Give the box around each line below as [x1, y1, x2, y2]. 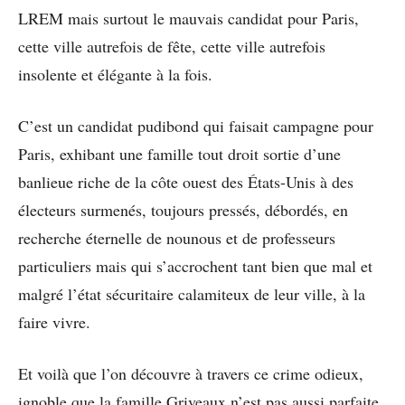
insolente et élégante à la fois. [18, 63, 212, 86]
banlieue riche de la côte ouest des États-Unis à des [18, 171, 353, 193]
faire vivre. [18, 311, 90, 334]
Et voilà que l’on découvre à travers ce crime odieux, [18, 363, 363, 385]
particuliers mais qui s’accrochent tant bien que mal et [18, 255, 372, 278]
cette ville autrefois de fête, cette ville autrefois [18, 35, 325, 58]
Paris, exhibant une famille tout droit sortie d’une [18, 143, 341, 165]
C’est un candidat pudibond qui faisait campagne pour [18, 115, 373, 137]
